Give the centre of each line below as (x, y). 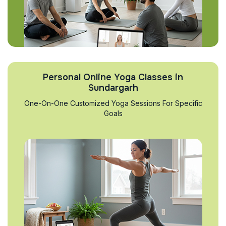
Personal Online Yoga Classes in (113, 77)
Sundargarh (113, 88)
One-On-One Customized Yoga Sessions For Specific (113, 103)
